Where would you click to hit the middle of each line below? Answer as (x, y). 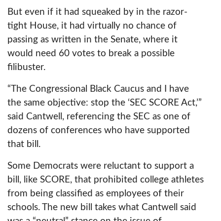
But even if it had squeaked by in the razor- (97, 12)
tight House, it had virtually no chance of (92, 26)
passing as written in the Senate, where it (92, 40)
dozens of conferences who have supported (99, 130)
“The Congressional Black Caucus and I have (98, 89)
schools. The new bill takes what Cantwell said (102, 207)
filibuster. (26, 67)
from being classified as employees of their (96, 194)
